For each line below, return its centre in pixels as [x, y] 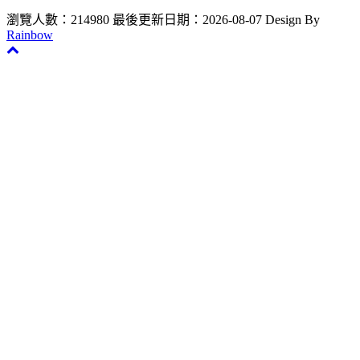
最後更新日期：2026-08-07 [187, 19]
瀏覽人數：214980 [58, 19]
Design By [292, 19]
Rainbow [30, 35]
